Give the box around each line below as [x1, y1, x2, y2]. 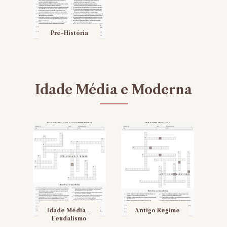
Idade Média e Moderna [35, 82, 192, 98]
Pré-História [50, 29, 88, 37]
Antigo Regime [135, 207, 180, 214]
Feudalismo [52, 215, 87, 222]
